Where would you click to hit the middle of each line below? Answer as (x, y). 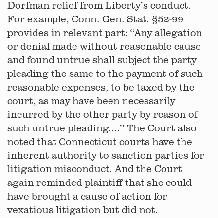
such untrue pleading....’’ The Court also (102, 128)
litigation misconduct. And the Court (95, 169)
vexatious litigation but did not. (83, 209)
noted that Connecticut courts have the (100, 141)
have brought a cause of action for (87, 196)
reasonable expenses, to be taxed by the (101, 87)
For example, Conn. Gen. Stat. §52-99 (95, 19)
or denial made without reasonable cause (104, 46)
